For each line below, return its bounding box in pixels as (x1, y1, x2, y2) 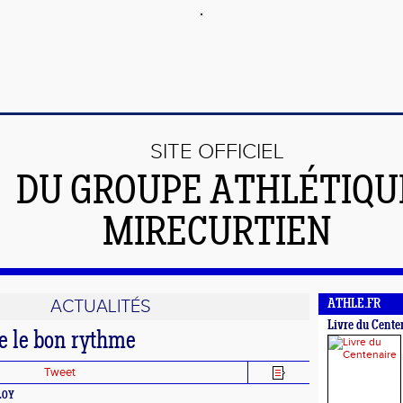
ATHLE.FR (327, 298, 381, 311)
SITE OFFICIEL (150, 139, 284, 165)
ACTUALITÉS (49, 296, 151, 318)
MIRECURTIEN (103, 214, 332, 255)
